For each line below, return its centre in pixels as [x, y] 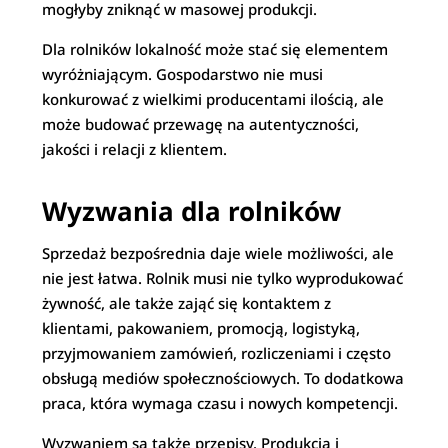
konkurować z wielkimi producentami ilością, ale [213, 99]
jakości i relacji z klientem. [135, 149]
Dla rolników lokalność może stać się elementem [215, 49]
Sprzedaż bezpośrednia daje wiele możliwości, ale [218, 253]
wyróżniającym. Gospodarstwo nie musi [183, 74]
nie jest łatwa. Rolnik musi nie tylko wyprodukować [223, 278]
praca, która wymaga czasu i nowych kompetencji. [220, 403]
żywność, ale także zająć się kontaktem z [187, 303]
